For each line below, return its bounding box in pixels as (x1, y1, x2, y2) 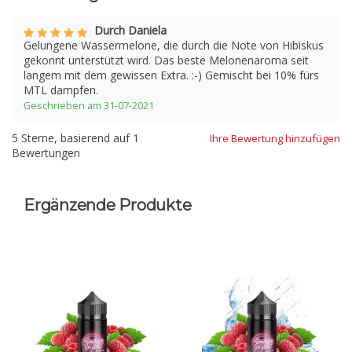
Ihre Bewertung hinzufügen (210, 131, 340, 146)
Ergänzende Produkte (24, 196, 192, 215)
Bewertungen (12, 145, 80, 161)
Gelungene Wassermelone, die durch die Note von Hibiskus (24, 38, 324, 53)
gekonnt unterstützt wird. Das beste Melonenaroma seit (24, 53, 309, 68)
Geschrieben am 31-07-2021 (24, 99, 154, 113)
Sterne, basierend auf (18, 130, 133, 146)
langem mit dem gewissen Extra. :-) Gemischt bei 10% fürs (24, 68, 319, 83)
